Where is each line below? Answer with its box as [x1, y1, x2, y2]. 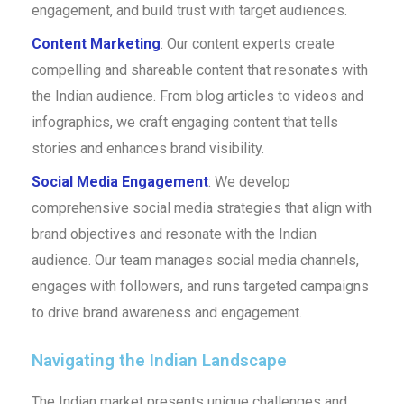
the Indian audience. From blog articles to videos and [31, 87, 363, 105]
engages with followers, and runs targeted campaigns [31, 277, 369, 295]
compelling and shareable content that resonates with [31, 60, 368, 78]
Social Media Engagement [31, 172, 208, 190]
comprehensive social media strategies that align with [31, 198, 372, 216]
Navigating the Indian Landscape [31, 349, 287, 371]
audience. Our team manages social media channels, [31, 251, 359, 269]
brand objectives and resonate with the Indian [31, 225, 317, 243]
